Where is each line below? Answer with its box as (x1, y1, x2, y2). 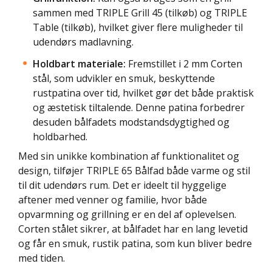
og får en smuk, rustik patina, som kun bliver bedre (18, 236, 252, 250)
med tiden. (18, 251, 65, 265)
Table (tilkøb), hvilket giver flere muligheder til (33, 20, 243, 34)
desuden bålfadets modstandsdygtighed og (33, 115, 229, 129)
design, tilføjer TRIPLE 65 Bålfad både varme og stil (18, 163, 250, 177)
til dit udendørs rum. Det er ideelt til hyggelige (18, 178, 226, 192)
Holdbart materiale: (33, 56, 126, 70)
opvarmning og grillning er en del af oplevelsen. (18, 207, 236, 221)
